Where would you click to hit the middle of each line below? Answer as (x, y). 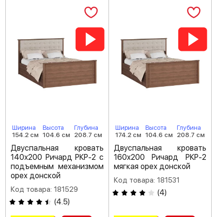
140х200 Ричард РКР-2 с (57, 157)
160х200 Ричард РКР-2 (160, 157)
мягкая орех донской (152, 166)
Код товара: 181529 (44, 189)
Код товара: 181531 (147, 180)
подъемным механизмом (57, 166)
